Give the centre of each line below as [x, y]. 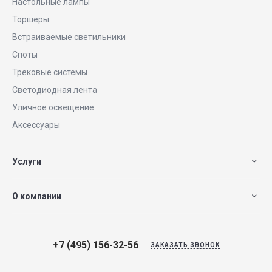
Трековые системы [50, 72]
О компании [37, 196]
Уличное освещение [53, 107]
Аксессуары [36, 125]
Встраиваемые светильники [69, 37]
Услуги [27, 161]
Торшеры [31, 19]
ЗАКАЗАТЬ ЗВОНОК [185, 245]
